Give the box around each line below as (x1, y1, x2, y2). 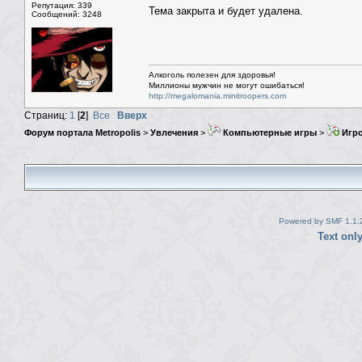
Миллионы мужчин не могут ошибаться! (149, 81, 305, 90)
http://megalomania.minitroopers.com (149, 91, 286, 101)
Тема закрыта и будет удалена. (149, 5, 303, 18)
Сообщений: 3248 (32, 10, 102, 19)
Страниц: (24, 110, 69, 121)
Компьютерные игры (221, 128, 317, 138)
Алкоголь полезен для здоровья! (149, 70, 276, 80)
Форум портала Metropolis (24, 128, 141, 138)
